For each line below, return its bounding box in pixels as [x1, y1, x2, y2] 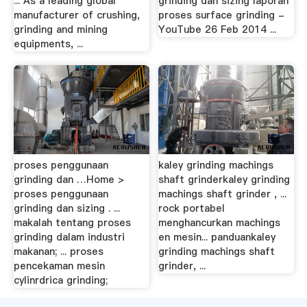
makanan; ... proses [13, 245, 103, 259]
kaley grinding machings [158, 158, 274, 173]
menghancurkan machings [158, 216, 281, 230]
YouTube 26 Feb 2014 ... [158, 23, 277, 36]
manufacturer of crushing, [13, 8, 140, 22]
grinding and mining [13, 23, 108, 36]
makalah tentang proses [13, 216, 131, 230]
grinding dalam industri [13, 230, 125, 245]
